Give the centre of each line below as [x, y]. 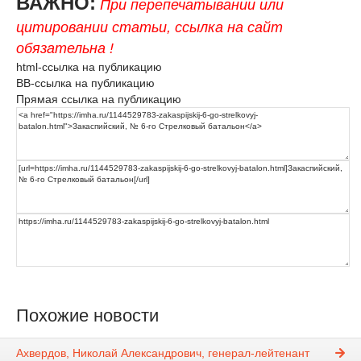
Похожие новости [87, 316]
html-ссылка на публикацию [89, 67]
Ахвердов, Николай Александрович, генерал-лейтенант [163, 353]
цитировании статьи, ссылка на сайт [149, 28]
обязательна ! [65, 49]
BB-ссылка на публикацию [85, 83]
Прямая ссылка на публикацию [99, 100]
